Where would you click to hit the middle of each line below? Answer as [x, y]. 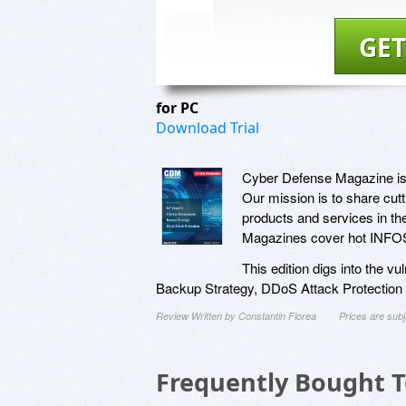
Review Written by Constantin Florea [236, 315]
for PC [179, 107]
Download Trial [208, 127]
